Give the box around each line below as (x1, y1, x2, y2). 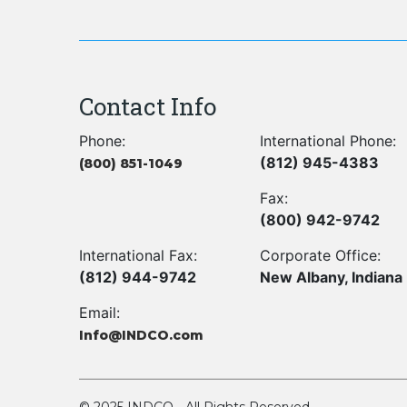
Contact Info (79, 91, 216, 122)
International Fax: (79, 246, 197, 264)
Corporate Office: (260, 246, 382, 264)
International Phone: (260, 132, 397, 150)
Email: (79, 303, 120, 322)
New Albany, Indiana (260, 268, 403, 286)
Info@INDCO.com (79, 327, 203, 343)
